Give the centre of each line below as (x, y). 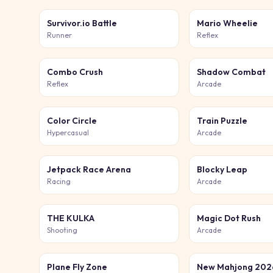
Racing (59, 181)
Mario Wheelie (228, 23)
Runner (59, 35)
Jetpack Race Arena (89, 169)
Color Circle (72, 121)
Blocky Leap (222, 169)
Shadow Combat (232, 72)
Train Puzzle (222, 121)
